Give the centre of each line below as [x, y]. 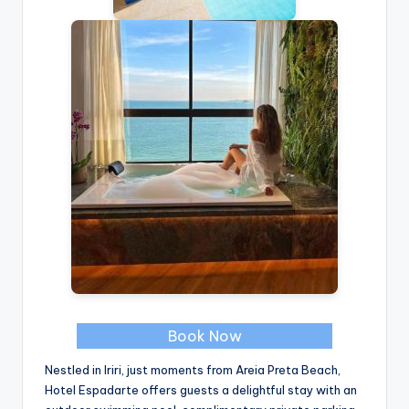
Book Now [204, 336]
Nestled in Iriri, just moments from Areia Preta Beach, [193, 370]
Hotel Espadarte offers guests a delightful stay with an [201, 390]
